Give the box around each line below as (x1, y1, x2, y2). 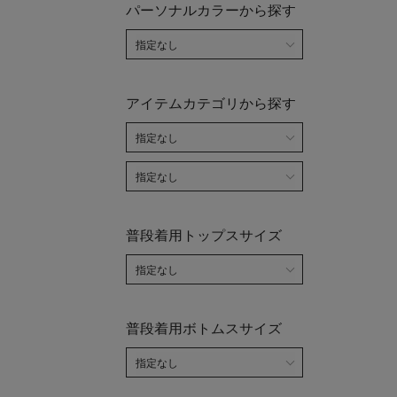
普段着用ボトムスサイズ (126, 322, 282, 336)
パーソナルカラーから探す (126, 4, 296, 18)
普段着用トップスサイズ (126, 229, 282, 243)
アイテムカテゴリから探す (126, 97, 296, 111)
